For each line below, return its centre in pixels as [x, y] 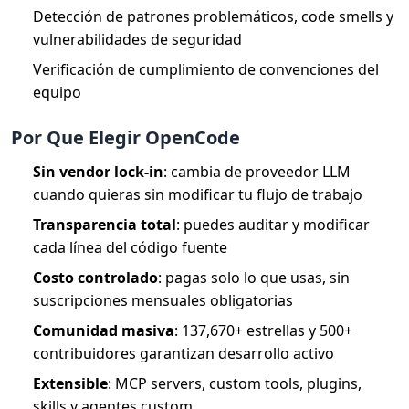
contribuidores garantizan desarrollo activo [184, 353]
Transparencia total [105, 224]
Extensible [70, 383]
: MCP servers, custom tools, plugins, [235, 383]
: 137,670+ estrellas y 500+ [263, 330]
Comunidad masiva [104, 330]
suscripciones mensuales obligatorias [163, 300]
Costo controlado [95, 277]
